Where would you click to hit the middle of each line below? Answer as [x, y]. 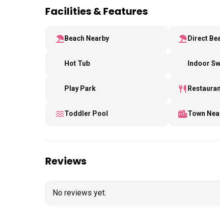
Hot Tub [77, 64]
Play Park [80, 89]
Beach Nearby [87, 39]
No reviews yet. [79, 193]
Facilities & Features [96, 12]
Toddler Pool [86, 114]
